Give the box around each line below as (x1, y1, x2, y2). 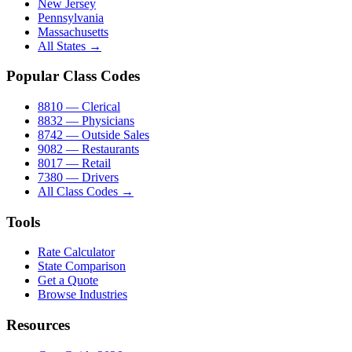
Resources (6, 317, 70, 334)
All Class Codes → (38, 185, 134, 198)
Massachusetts (38, 24, 108, 38)
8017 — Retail (38, 156, 111, 170)
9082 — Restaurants (38, 142, 139, 156)
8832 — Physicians (38, 114, 134, 127)
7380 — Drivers (38, 170, 119, 184)
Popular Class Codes (6, 68, 140, 85)
